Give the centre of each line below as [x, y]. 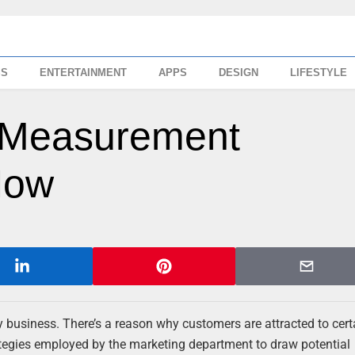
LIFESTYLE [319, 73]
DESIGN [239, 73]
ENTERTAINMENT [84, 73]
